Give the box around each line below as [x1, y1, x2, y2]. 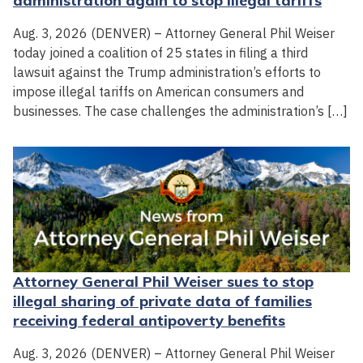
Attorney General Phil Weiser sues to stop [13, 272, 314, 292]
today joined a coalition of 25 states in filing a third [13, 45, 308, 62]
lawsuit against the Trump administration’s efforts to [13, 64, 321, 81]
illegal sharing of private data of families [13, 292, 312, 311]
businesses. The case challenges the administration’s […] [13, 103, 348, 120]
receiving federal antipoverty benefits [13, 311, 285, 331]
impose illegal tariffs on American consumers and [13, 83, 304, 100]
